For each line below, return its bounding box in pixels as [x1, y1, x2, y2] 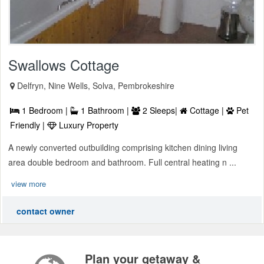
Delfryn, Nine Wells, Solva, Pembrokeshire [17, 80, 174, 92]
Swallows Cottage [8, 54, 119, 75]
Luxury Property [57, 119, 118, 131]
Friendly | [10, 119, 47, 131]
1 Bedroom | [19, 104, 70, 117]
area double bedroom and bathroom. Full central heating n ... [8, 156, 236, 169]
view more [11, 178, 46, 190]
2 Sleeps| [140, 104, 180, 117]
